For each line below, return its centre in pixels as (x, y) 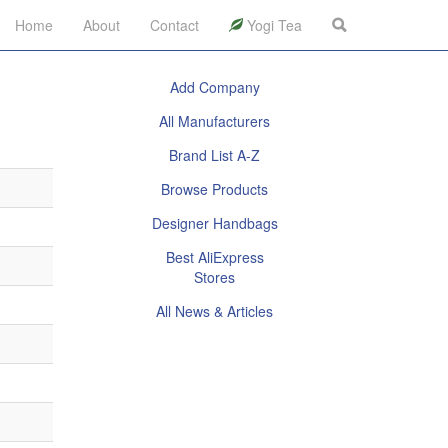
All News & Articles (215, 311)
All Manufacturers (215, 121)
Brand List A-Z (215, 155)
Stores (215, 277)
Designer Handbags (214, 223)
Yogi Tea (272, 25)
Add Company (214, 87)
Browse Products (215, 189)
